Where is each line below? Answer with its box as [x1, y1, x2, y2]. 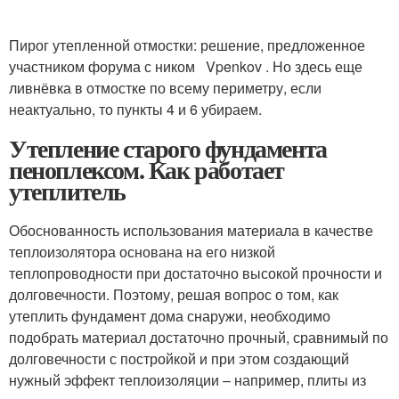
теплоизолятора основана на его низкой [9, 240, 275, 262]
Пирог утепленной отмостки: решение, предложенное [9, 34, 365, 55]
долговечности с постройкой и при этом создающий [9, 347, 349, 369]
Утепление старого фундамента [9, 129, 327, 167]
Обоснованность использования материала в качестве [9, 219, 373, 240]
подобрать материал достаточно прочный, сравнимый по [9, 326, 388, 347]
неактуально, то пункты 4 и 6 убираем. [9, 98, 262, 119]
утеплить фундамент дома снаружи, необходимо [9, 305, 330, 326]
